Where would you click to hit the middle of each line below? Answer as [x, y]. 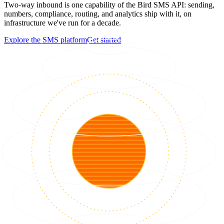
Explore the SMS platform [45, 40]
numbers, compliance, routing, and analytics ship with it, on [98, 14]
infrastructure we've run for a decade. [62, 23]
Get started [104, 40]
